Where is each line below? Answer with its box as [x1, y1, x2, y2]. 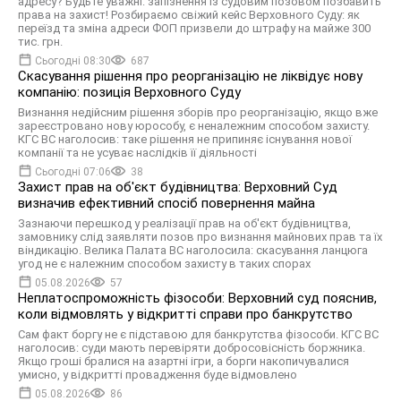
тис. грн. [18, 35, 63, 48]
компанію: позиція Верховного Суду [18, 84, 241, 100]
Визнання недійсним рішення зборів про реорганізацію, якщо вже [18, 106, 378, 119]
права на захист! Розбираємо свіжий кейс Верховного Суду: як [18, 8, 360, 21]
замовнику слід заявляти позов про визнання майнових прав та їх [18, 230, 382, 243]
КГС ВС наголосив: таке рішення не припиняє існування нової [18, 132, 352, 146]
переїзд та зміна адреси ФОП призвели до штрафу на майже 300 [18, 21, 371, 35]
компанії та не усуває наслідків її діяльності [18, 146, 257, 159]
